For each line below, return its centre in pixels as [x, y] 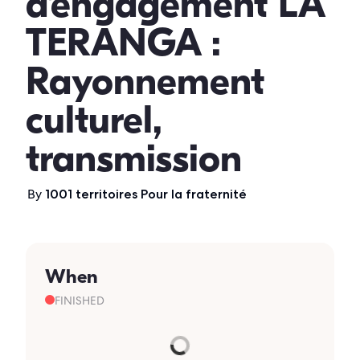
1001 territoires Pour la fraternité [146, 194]
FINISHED [80, 301]
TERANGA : [123, 43]
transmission [134, 159]
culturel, [94, 120]
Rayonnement [145, 82]
